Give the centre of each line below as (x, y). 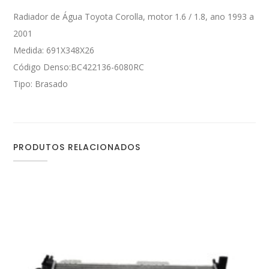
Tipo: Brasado (41, 84)
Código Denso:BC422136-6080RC (79, 67)
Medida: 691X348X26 (54, 50)
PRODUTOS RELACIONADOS (77, 147)
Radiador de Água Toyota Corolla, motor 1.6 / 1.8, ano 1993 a (134, 17)
